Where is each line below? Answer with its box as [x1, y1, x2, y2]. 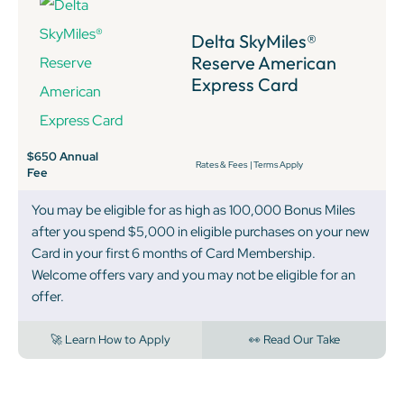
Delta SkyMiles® [191, 30, 317, 53]
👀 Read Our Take [248, 332, 340, 348]
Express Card [191, 73, 298, 96]
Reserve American [191, 51, 336, 75]
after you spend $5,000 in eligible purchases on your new [32, 223, 370, 242]
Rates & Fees [195, 159, 247, 171]
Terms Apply [252, 159, 303, 171]
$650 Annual [27, 149, 98, 165]
